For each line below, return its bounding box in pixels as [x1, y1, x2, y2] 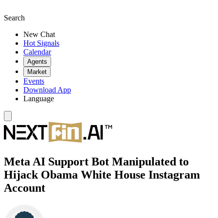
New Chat [23, 30, 55, 38]
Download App [23, 86, 71, 94]
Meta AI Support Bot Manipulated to [4, 155, 189, 168]
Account [4, 181, 45, 194]
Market [27, 68, 47, 75]
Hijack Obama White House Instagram [4, 168, 200, 181]
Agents [27, 58, 47, 65]
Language [23, 94, 54, 103]
